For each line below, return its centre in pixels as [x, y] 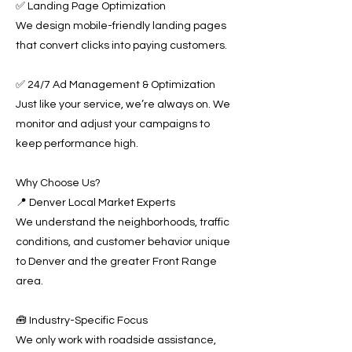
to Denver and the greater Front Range [116, 262]
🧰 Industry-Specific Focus [82, 321]
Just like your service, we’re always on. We [123, 104]
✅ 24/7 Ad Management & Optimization [115, 85]
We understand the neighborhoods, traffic [123, 222]
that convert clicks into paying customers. [121, 46]
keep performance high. [77, 144]
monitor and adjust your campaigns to [113, 124]
